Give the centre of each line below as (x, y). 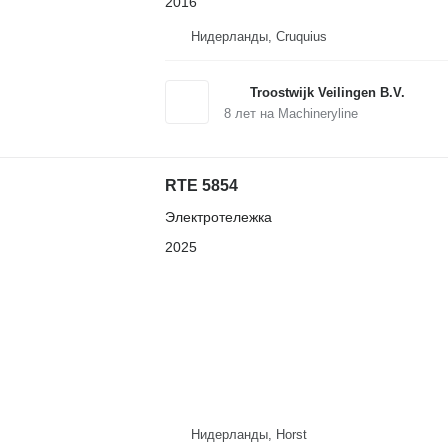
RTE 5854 (201, 185)
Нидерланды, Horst (248, 434)
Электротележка (218, 216)
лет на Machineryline (294, 113)
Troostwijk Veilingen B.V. (327, 92)
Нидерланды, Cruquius (258, 36)
